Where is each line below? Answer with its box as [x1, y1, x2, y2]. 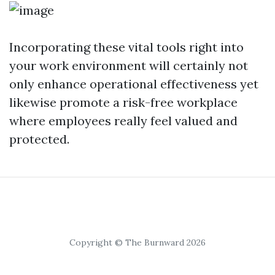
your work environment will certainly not [9, 58, 248, 74]
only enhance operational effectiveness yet [9, 76, 258, 92]
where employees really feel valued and [9, 113, 238, 129]
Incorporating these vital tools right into [9, 39, 244, 55]
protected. [9, 131, 69, 147]
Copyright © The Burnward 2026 [69, 237, 206, 249]
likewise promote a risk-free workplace [9, 95, 238, 110]
